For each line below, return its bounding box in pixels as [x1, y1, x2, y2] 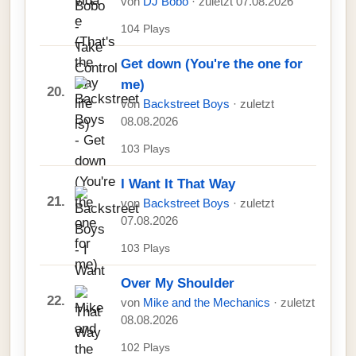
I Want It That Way [121, 176, 235, 192]
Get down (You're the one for [121, 56, 303, 72]
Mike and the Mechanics [143, 296, 273, 309]
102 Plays [121, 341, 170, 354]
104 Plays [121, 22, 170, 35]
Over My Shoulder [121, 276, 234, 291]
